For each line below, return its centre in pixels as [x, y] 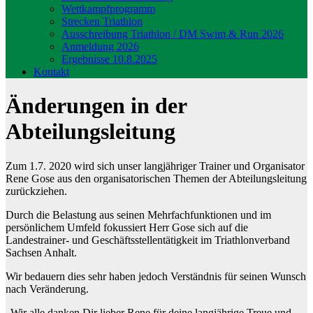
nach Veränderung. [47, 289]
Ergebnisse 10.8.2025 [109, 59]
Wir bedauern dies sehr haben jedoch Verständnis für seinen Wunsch [156, 276]
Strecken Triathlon [102, 21]
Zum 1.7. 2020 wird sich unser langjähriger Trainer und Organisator [155, 166]
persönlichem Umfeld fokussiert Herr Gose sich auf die [127, 227]
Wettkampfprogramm [108, 9]
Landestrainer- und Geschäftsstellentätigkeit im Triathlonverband [148, 240]
